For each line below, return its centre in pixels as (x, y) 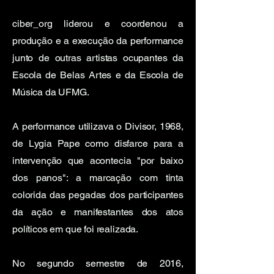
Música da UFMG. (51, 92)
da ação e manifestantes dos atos (98, 212)
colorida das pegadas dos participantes (98, 195)
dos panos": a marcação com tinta (98, 178)
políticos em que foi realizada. (76, 229)
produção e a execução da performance (98, 41)
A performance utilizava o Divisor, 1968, (98, 126)
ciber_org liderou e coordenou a (98, 24)
